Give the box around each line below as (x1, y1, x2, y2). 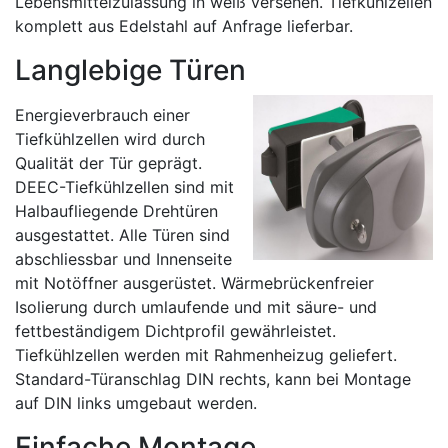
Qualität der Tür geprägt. (15, 153, 202, 173)
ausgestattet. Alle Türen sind (15, 225, 230, 245)
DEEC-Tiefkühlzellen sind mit (15, 177, 234, 197)
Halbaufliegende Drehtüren (15, 201, 218, 221)
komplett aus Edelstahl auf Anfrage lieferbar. (15, 16, 353, 36)
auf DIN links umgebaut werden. (15, 393, 257, 413)
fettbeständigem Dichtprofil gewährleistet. (15, 321, 336, 341)
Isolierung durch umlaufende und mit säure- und (15, 297, 377, 317)
